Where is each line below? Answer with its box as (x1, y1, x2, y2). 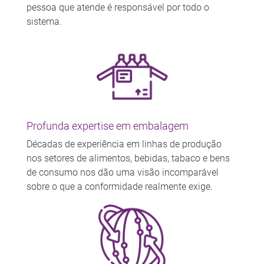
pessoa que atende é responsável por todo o (26, 1, 209, 13)
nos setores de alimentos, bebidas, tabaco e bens (26, 152, 230, 164)
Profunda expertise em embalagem (26, 120, 189, 132)
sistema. (26, 15, 62, 27)
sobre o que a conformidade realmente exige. (26, 180, 213, 192)
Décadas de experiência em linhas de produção (26, 138, 222, 150)
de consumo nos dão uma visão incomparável (26, 166, 219, 178)
